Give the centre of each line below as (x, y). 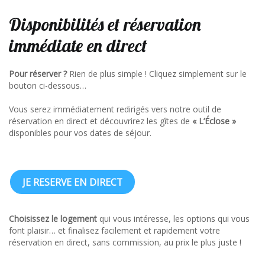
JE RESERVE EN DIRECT (72, 182)
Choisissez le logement (53, 219)
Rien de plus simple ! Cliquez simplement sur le (158, 74)
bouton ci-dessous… (48, 85)
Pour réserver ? (39, 74)
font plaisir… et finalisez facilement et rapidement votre (114, 230)
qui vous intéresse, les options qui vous (173, 219)
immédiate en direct (78, 46)
